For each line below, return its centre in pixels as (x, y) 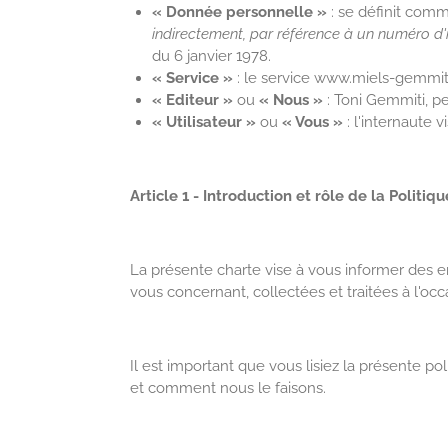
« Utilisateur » (206, 122)
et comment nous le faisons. (227, 388)
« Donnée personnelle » (241, 12)
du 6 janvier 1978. (211, 56)
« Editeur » (192, 100)
